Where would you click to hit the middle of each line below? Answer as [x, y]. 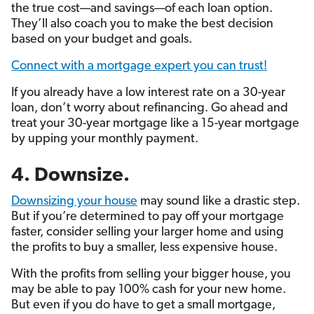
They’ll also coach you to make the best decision [142, 24]
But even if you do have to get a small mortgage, [143, 305]
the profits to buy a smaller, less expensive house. [144, 247]
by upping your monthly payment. [105, 139]
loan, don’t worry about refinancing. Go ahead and [150, 108]
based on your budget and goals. [102, 39]
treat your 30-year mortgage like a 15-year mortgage [155, 123]
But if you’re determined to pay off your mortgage [148, 217]
